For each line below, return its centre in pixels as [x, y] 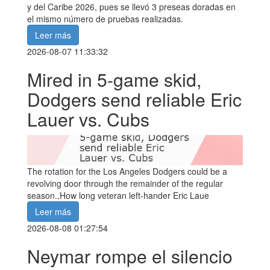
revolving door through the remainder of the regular [125, 183]
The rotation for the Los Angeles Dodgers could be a [127, 171]
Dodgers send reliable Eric [134, 99]
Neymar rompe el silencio [130, 256]
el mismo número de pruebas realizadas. [105, 19]
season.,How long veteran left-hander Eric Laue [118, 195]
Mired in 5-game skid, [114, 80]
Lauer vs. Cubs [88, 119]
